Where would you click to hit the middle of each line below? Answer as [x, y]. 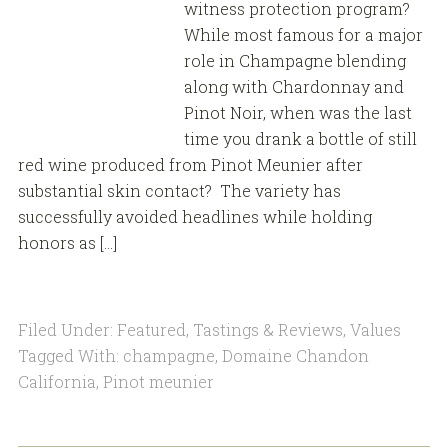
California [56, 382]
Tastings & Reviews [267, 330]
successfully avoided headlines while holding [194, 217]
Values [375, 330]
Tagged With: [70, 356]
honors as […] [67, 243]
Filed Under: [67, 330]
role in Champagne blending [294, 61]
